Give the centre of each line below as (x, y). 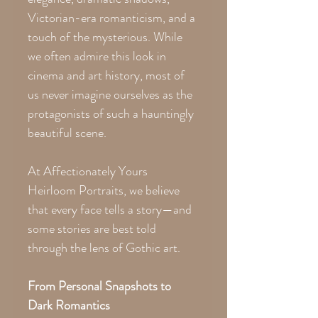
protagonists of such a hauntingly (111, 113)
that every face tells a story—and (110, 209)
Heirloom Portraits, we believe (104, 190)
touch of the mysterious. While (105, 37)
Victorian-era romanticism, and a (111, 17)
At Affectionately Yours (88, 171)
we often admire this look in (97, 56)
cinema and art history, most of (106, 75)
